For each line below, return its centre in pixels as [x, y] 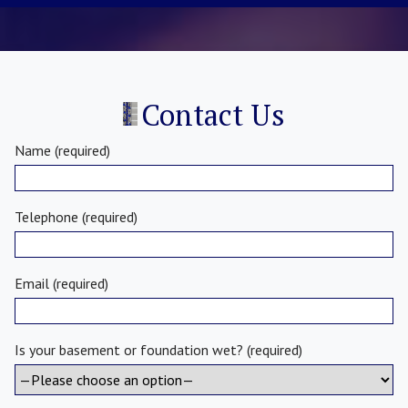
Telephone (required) [76, 216]
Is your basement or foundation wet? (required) [158, 350]
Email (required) [61, 283]
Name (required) [62, 150]
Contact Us [214, 114]
